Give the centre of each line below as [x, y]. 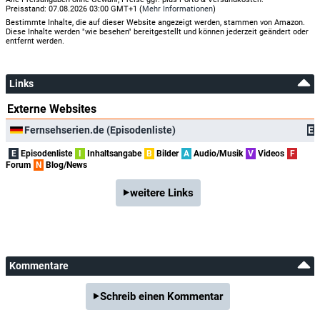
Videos [270, 153]
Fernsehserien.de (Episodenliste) [100, 130]
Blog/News [65, 165]
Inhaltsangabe [113, 153]
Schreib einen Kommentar [161, 296]
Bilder [166, 153]
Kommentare [39, 265]
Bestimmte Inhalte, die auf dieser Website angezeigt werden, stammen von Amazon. [155, 22]
